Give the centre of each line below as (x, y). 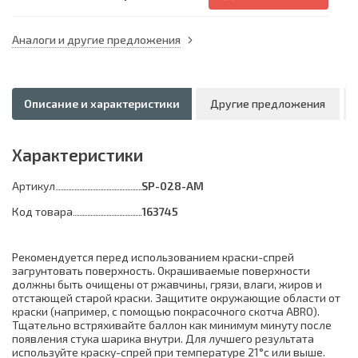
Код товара (42, 211)
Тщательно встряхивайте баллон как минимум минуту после (172, 324)
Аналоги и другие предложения (96, 39)
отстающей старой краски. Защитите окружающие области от (176, 297)
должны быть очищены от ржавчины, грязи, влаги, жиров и (167, 284)
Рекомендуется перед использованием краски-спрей (153, 257)
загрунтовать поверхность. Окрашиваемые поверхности (161, 270)
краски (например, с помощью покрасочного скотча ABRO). (166, 311)
